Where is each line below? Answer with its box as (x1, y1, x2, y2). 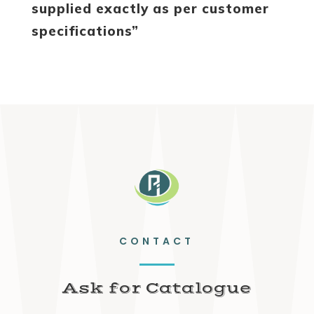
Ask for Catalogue (62, 279, 252, 299)
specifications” (31, 22, 139, 40)
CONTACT (119, 234, 195, 249)
